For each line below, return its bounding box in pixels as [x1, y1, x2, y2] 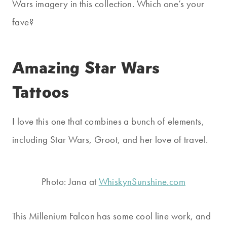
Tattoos [12, 82, 69, 103]
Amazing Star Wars [12, 57, 160, 79]
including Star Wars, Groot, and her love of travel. [12, 133, 208, 146]
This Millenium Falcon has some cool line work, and [12, 210, 211, 223]
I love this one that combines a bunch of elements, [12, 115, 205, 128]
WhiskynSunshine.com [98, 175, 185, 188]
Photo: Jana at [42, 175, 99, 188]
